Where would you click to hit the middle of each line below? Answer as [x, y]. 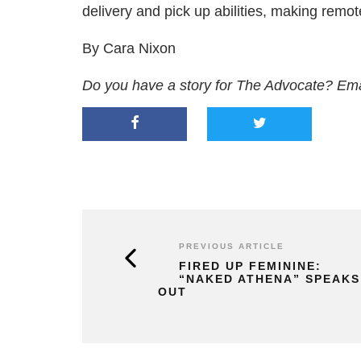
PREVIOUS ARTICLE [232, 246]
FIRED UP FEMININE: [250, 266]
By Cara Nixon [129, 48]
